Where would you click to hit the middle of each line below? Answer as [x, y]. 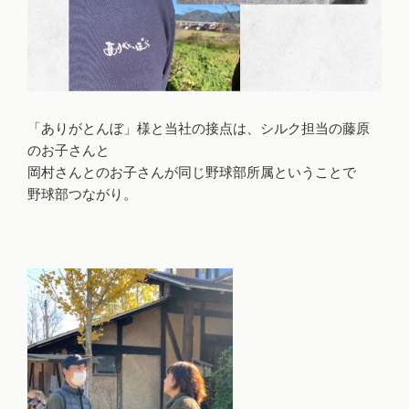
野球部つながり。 [82, 194]
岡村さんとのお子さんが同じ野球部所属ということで [192, 173]
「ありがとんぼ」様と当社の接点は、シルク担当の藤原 [199, 129]
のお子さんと [68, 151]
